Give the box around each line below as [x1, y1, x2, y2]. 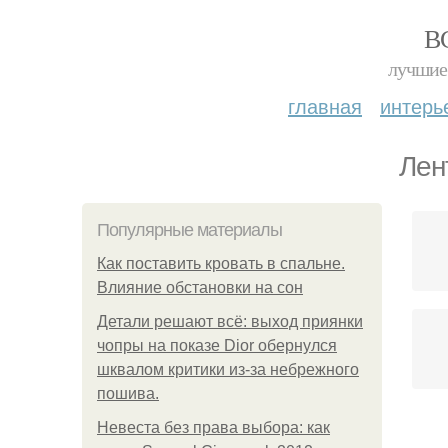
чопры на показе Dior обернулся [97, 337, 337, 354]
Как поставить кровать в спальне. [97, 255, 345, 272]
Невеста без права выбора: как [97, 419, 330, 436]
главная [288, 91, 362, 120]
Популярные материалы [97, 220, 282, 240]
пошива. [97, 385, 159, 402]
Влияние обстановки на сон [97, 279, 303, 296]
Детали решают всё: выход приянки [97, 313, 363, 330]
